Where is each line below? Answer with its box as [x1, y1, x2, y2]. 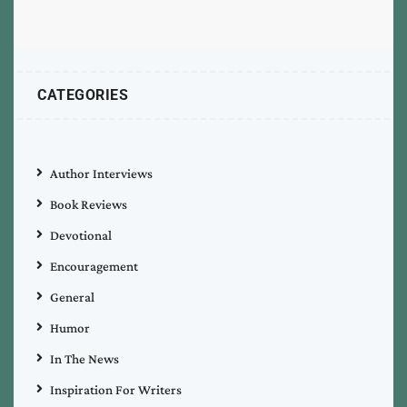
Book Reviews [50, 196, 127, 212]
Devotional [50, 227, 112, 243]
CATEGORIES [37, 85, 128, 104]
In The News [50, 351, 119, 366]
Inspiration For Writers [50, 382, 182, 397]
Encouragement [50, 258, 138, 273]
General [50, 289, 94, 304]
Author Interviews [50, 165, 153, 181]
